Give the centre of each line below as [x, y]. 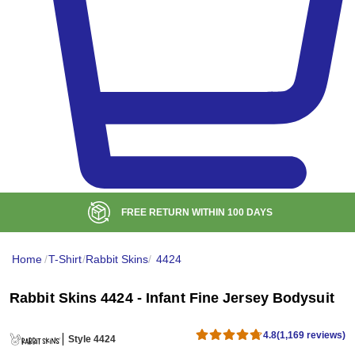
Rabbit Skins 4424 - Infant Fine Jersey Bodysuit [172, 298]
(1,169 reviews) [311, 335]
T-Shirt [65, 260]
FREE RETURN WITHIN [174, 213]
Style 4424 [92, 339]
